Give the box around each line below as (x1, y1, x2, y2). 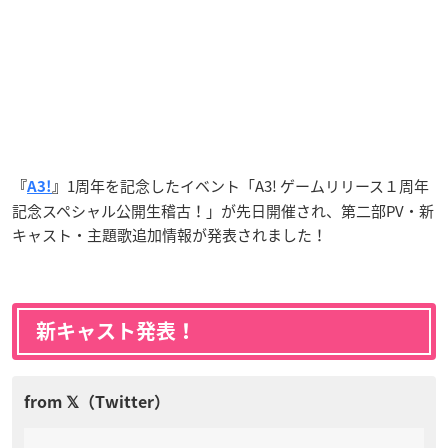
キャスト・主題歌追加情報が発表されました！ (12, 223, 327, 246)
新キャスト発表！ (36, 320, 196, 341)
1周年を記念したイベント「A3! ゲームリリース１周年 (67, 174, 429, 197)
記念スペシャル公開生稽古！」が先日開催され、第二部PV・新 (12, 199, 434, 222)
